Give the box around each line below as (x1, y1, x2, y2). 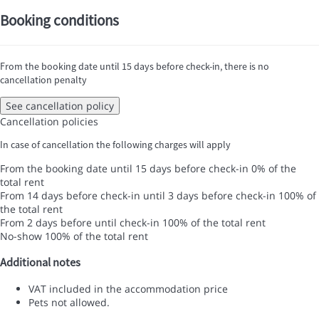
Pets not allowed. (28, 296, 110, 310)
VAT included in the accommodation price (28, 282, 228, 296)
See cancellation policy (6, 98, 114, 113)
